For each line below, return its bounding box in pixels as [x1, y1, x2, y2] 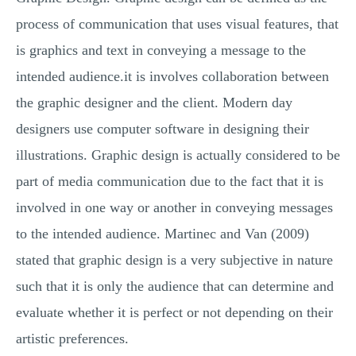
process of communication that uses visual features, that [16, 16, 339, 32]
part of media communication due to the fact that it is [16, 173, 323, 189]
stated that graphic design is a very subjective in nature [16, 252, 333, 268]
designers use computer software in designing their [16, 121, 309, 137]
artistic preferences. [16, 331, 129, 346]
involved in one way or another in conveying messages [16, 199, 333, 215]
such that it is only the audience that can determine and [16, 278, 334, 294]
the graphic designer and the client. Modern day [16, 95, 292, 110]
